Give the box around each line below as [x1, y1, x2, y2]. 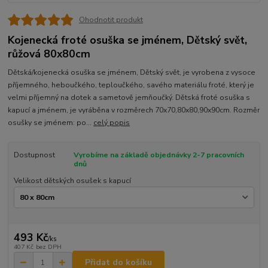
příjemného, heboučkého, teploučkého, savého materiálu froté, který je [8, 80, 255, 90]
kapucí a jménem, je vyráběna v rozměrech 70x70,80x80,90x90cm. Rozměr [8, 105, 260, 115]
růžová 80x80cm [8, 46, 91, 61]
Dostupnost [13, 150, 55, 160]
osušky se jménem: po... [8, 117, 94, 127]
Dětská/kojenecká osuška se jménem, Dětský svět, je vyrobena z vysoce [8, 67, 256, 77]
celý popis [93, 117, 130, 127]
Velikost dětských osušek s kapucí [13, 175, 131, 185]
